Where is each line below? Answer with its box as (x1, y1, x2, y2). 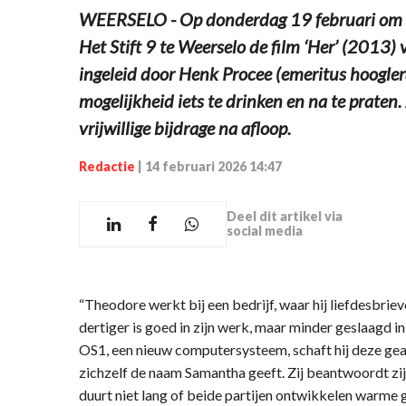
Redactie (79, 158, 135, 174)
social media (227, 223, 303, 239)
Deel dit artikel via (227, 208, 343, 225)
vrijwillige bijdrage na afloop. (79, 116, 291, 139)
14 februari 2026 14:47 (145, 158, 282, 174)
